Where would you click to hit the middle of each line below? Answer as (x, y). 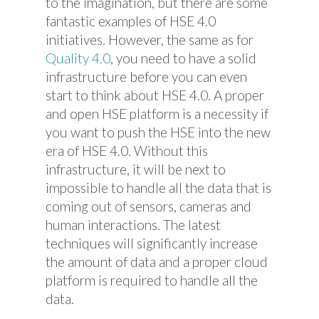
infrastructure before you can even (146, 77)
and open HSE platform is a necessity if (157, 114)
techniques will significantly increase (152, 243)
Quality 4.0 (78, 58)
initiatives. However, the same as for (150, 40)
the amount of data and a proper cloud (157, 262)
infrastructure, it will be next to (136, 169)
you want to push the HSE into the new (158, 132)
